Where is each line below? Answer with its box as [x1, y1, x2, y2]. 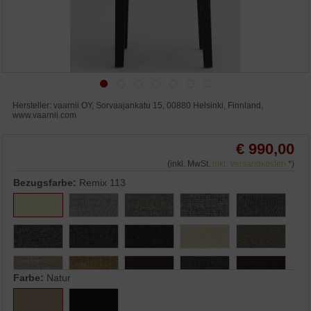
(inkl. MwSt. [167, 159, 212, 169]
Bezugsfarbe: [13, 177, 80, 189]
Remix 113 [79, 177, 126, 189]
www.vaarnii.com [12, 110, 77, 121]
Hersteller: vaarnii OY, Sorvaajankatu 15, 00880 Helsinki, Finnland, [12, 101, 264, 111]
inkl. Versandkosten [212, 159, 286, 169]
